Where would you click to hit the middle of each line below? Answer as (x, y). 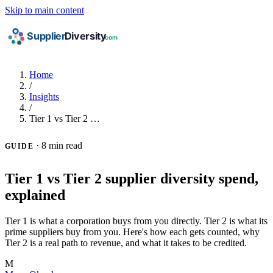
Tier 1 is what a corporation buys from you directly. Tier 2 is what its (136, 221)
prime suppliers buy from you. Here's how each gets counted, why (132, 232)
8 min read (62, 145)
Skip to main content (44, 10)
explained (35, 195)
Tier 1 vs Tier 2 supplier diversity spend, (132, 178)
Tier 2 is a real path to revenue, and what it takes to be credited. (126, 243)
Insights (44, 97)
